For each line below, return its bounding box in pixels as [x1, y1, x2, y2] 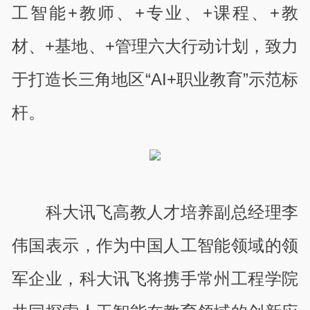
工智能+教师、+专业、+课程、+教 [12, 3, 298, 22]
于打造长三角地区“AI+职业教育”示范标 [12, 69, 298, 89]
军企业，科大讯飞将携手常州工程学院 [12, 269, 298, 289]
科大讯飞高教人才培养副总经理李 [45, 203, 298, 222]
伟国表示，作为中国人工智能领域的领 [12, 236, 298, 255]
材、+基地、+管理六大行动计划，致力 [12, 36, 298, 55]
